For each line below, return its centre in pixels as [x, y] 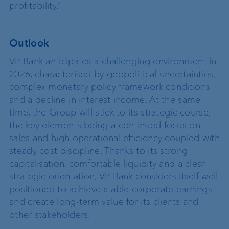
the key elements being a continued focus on [105, 125]
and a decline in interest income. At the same [105, 99]
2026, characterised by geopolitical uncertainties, [112, 74]
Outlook [29, 43]
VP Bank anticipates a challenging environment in [113, 61]
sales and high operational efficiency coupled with [114, 138]
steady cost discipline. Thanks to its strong [99, 151]
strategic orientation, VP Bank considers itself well [114, 176]
